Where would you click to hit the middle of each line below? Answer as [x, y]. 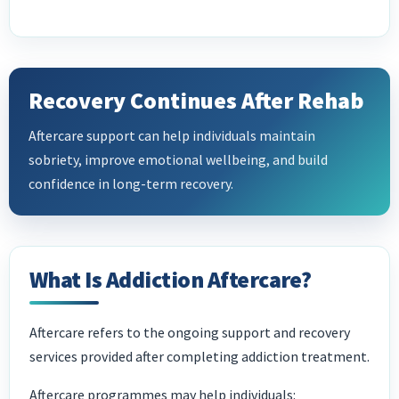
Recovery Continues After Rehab [196, 101]
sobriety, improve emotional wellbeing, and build [178, 160]
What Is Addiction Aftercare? [171, 280]
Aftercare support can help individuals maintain [172, 136]
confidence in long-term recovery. [131, 184]
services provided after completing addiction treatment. [199, 357]
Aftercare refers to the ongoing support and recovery [190, 333]
